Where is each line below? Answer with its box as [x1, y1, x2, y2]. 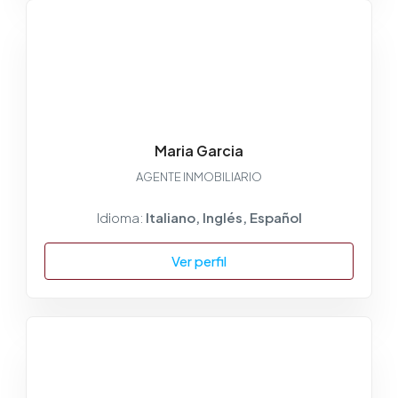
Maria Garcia [155, 140, 243, 160]
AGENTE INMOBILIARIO [136, 169, 262, 184]
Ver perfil [171, 251, 227, 269]
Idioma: [96, 208, 146, 226]
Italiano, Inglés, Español [145, 208, 302, 226]
